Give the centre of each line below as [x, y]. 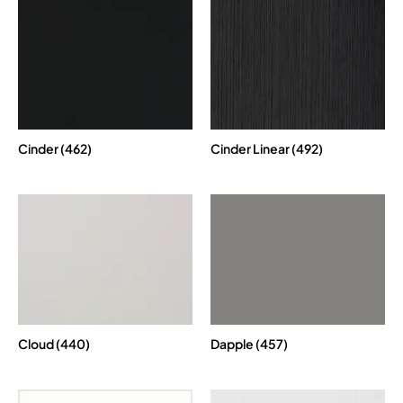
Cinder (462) [55, 148]
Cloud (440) [54, 344]
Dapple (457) [249, 344]
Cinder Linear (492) [267, 148]
